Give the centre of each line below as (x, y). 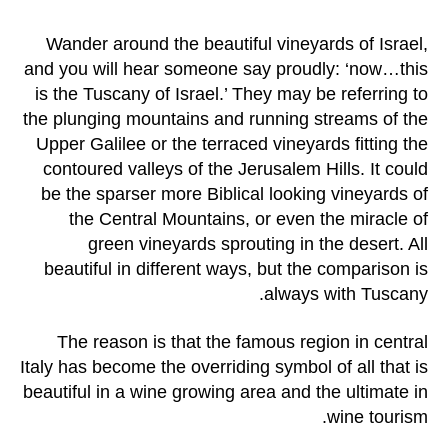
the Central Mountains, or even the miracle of (248, 219)
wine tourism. (377, 416)
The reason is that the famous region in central (242, 341)
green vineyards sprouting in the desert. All (258, 244)
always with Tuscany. (346, 294)
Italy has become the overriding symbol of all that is (224, 366)
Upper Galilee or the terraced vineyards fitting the (232, 144)
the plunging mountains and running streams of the (225, 119)
